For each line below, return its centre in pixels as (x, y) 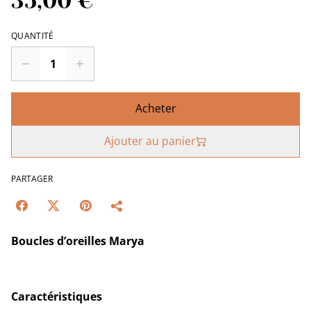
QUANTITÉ (33, 36)
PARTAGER (32, 179)
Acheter (155, 109)
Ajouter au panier (150, 141)
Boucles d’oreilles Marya (78, 241)
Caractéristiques (57, 297)
